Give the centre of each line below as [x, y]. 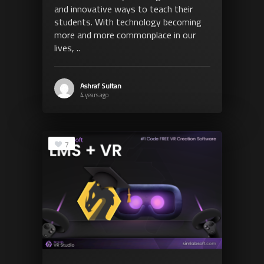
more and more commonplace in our [125, 35]
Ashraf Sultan [100, 86]
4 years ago [94, 95]
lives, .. [67, 48]
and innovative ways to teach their [123, 9]
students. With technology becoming [128, 22]
